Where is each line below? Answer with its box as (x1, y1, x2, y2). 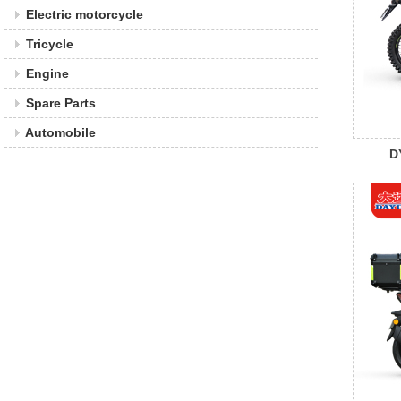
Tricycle (26, 37, 73, 51)
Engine (26, 66, 69, 81)
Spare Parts (26, 96, 96, 110)
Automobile (25, 125, 96, 140)
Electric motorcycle (26, 7, 143, 21)
